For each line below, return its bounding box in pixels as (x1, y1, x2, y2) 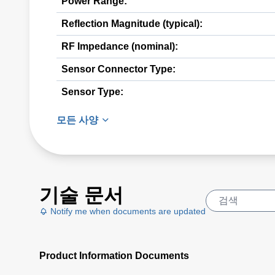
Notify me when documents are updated (48, 206, 206, 216)
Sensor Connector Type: (61, 64, 176, 74)
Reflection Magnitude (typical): (61, 18, 203, 29)
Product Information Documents (39, 250, 189, 261)
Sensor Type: (61, 87, 123, 97)
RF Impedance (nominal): (61, 41, 178, 52)
